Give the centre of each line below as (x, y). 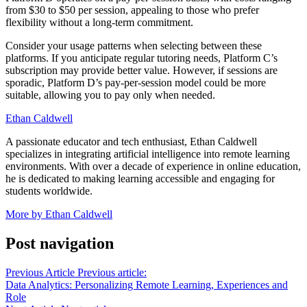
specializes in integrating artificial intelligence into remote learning (148, 154)
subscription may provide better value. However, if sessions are (142, 71)
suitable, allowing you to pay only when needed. (110, 95)
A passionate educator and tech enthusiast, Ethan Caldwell (131, 142)
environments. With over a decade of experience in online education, (153, 167)
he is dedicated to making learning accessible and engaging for (140, 179)
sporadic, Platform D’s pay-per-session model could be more (136, 83)
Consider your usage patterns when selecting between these (134, 46)
